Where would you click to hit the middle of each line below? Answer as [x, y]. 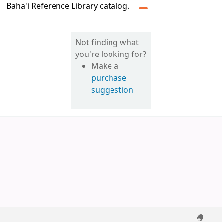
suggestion [112, 90]
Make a [105, 66]
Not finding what [107, 43]
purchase [109, 78]
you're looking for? [111, 55]
